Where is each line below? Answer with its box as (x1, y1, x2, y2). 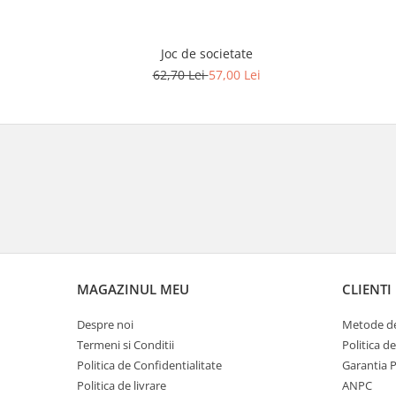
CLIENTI (342, 279, 392, 298)
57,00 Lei (208, 65, 261, 83)
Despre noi (77, 316, 133, 332)
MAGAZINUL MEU (77, 279, 189, 298)
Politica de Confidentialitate (77, 356, 222, 373)
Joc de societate (160, 44, 253, 62)
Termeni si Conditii (77, 336, 174, 353)
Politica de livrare (77, 377, 166, 393)
